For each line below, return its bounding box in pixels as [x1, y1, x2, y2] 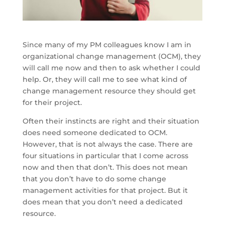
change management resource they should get [22, 86, 196, 95]
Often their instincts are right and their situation [22, 116, 199, 126]
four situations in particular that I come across [22, 151, 188, 160]
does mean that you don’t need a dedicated [22, 197, 183, 206]
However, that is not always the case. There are [22, 139, 193, 149]
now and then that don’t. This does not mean [22, 162, 188, 172]
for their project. [22, 97, 82, 107]
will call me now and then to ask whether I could [22, 63, 200, 72]
